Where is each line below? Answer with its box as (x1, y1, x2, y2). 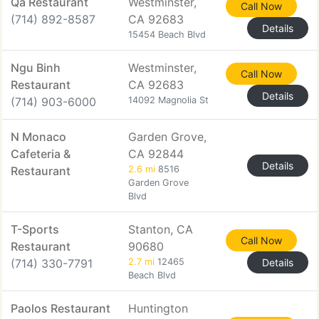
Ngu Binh (11, 61, 61, 75)
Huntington (128, 301, 188, 315)
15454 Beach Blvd (128, 29, 206, 40)
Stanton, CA (128, 222, 193, 236)
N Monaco (11, 130, 66, 144)
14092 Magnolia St (128, 95, 209, 105)
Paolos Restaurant (11, 301, 110, 315)
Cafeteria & (11, 147, 70, 161)
